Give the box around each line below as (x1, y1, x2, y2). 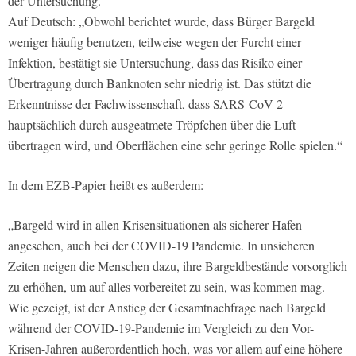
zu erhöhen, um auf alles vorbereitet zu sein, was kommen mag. (8, 278, 325, 296)
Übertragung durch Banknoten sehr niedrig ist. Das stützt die (8, 75, 311, 92)
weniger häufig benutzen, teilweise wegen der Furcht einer (8, 33, 301, 51)
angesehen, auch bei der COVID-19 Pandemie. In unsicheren (8, 237, 315, 254)
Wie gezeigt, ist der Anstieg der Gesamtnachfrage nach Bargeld (8, 299, 326, 316)
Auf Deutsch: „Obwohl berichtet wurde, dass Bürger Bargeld (8, 13, 315, 30)
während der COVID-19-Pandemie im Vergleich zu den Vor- (8, 319, 314, 337)
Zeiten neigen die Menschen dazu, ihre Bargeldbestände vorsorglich (8, 257, 347, 275)
